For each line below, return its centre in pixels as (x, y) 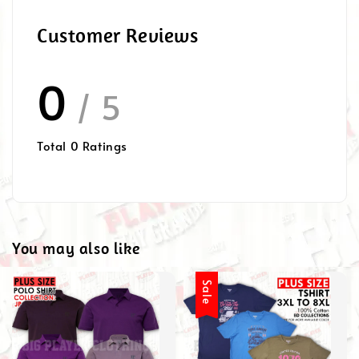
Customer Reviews (118, 35)
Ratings (103, 146)
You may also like (76, 248)
